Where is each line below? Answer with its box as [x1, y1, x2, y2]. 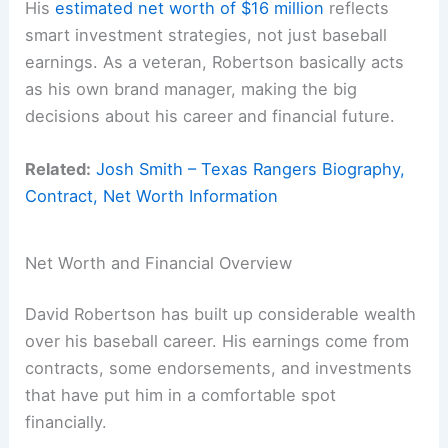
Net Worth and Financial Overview [25, 252, 293, 273]
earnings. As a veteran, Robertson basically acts [25, 51, 405, 72]
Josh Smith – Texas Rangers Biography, [96, 158, 406, 179]
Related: [25, 158, 92, 179]
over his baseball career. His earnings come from [25, 331, 410, 352]
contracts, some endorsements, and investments [25, 358, 413, 379]
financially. [25, 412, 108, 433]
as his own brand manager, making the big [25, 78, 358, 99]
